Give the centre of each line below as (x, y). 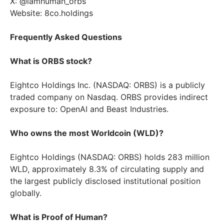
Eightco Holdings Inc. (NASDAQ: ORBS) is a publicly (107, 85)
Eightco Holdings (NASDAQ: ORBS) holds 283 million (110, 157)
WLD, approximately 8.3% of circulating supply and (107, 169)
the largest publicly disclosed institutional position (105, 181)
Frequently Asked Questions (66, 37)
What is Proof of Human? (59, 217)
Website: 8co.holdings (51, 13)
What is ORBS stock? (51, 61)
